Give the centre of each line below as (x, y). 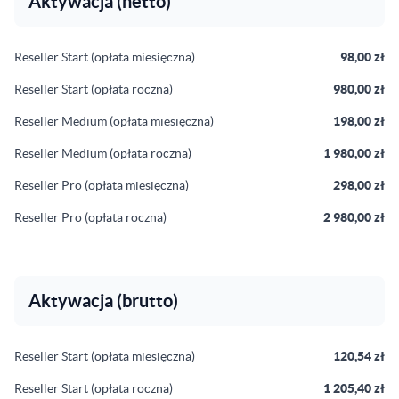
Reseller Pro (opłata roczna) (90, 217)
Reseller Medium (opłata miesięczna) (114, 121)
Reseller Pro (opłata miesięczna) (102, 185)
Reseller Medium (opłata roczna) (103, 153)
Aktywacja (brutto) (103, 301)
